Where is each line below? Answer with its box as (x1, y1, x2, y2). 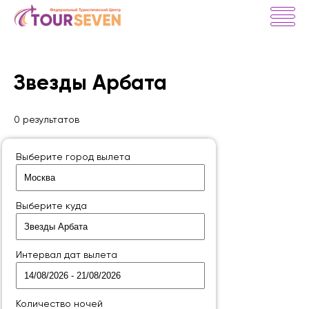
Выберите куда (16, 201, 87, 211)
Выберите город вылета (16, 152, 130, 162)
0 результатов (14, 115, 79, 125)
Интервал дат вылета (16, 250, 117, 260)
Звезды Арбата (14, 74, 167, 94)
